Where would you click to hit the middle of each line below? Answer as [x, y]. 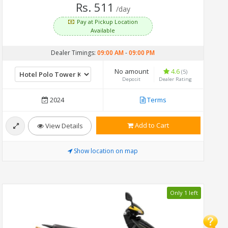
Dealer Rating [176, 79]
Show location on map [106, 151]
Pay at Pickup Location [108, 21]
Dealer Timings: [74, 52]
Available [103, 30]
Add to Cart [151, 125]
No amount [132, 71]
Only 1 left [184, 193]
